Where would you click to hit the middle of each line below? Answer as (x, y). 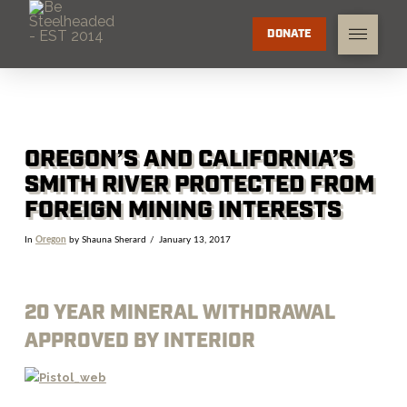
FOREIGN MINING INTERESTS (183, 210)
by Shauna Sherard (106, 239)
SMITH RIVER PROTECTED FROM (199, 185)
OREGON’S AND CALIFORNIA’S (189, 159)
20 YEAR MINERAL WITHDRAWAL (179, 313)
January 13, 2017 (194, 239)
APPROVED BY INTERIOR (139, 342)
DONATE (290, 34)
